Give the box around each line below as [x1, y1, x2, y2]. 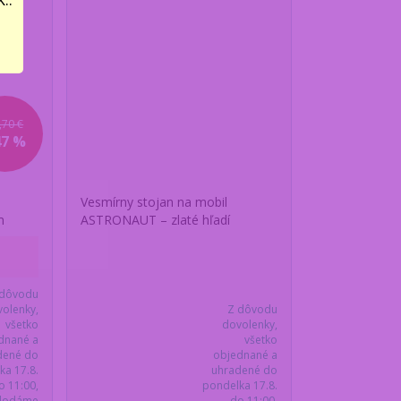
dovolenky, [221, 317, 277, 333]
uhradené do [210, 363, 277, 379]
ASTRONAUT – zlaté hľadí [81, 211, 231, 229]
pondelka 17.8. [201, 378, 277, 394]
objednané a [212, 347, 277, 363]
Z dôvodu [226, 302, 277, 318]
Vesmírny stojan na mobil [81, 193, 228, 211]
